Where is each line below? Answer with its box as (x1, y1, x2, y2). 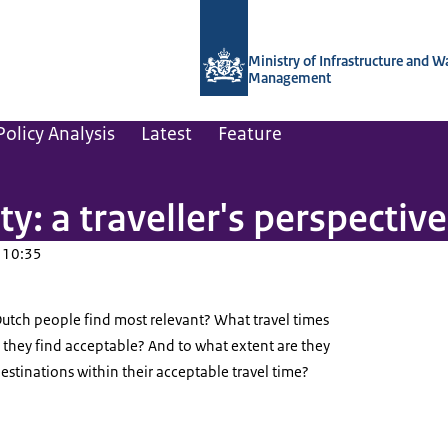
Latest (141, 122, 192, 146)
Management (248, 69, 331, 87)
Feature (218, 122, 282, 146)
